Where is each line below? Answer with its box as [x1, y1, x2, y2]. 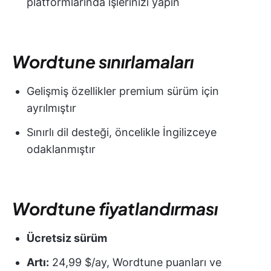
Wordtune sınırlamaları [12, 51, 194, 73]
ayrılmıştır [27, 102, 76, 115]
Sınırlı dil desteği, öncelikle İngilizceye [27, 126, 217, 139]
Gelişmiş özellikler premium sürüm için [27, 85, 219, 98]
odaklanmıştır [27, 143, 96, 156]
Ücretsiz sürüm [27, 232, 107, 245]
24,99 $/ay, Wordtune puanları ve [49, 256, 221, 269]
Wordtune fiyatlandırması [12, 198, 218, 220]
